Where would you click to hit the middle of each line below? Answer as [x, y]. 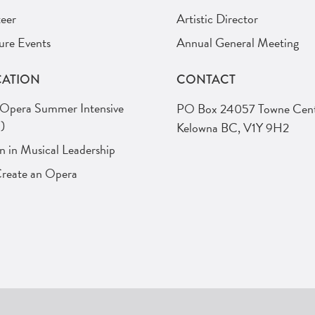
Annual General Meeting [238, 43]
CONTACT [206, 80]
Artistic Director [217, 19]
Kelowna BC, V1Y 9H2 [233, 128]
